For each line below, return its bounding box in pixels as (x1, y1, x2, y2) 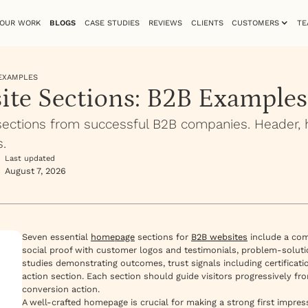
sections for (135, 232, 191, 243)
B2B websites (191, 232, 247, 243)
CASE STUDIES (84, 18, 140, 27)
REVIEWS (148, 18, 182, 27)
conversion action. (22, 284, 100, 295)
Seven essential (22, 232, 91, 243)
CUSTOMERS (232, 18, 280, 27)
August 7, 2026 (5, 166, 66, 177)
